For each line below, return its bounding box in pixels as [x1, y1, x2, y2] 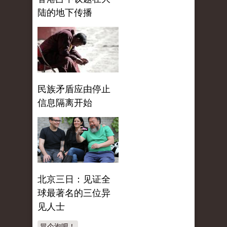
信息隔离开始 [37, 98, 92, 108]
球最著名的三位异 [37, 188, 110, 199]
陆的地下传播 [37, 8, 92, 18]
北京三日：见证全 [37, 174, 110, 185]
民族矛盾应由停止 [37, 84, 110, 95]
